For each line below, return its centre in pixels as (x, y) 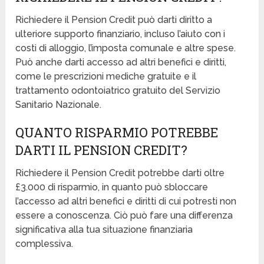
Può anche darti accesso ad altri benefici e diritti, (121, 62)
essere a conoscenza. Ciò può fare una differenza (124, 216)
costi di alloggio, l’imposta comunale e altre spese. (126, 48)
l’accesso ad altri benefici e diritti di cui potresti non (126, 202)
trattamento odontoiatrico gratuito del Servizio (118, 91)
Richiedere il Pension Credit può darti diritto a (114, 20)
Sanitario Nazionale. (59, 105)
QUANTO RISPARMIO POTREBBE (117, 133)
